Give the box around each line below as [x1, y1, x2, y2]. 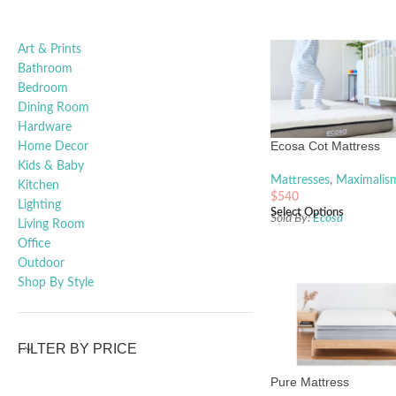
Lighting [18, 198, 61, 211]
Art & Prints [18, 42, 81, 56]
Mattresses [270, 173, 330, 187]
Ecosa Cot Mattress [270, 138, 380, 153]
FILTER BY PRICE [18, 340, 137, 356]
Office [18, 237, 50, 250]
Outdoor [18, 256, 65, 270]
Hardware [18, 120, 72, 133]
